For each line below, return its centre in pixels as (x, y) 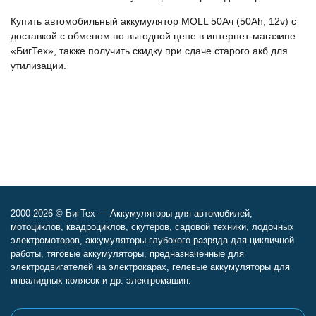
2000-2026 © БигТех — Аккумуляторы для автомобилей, (132, 213)
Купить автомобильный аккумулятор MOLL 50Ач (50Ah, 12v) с (153, 21)
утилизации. (38, 66)
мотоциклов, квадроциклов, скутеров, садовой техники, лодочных (152, 227)
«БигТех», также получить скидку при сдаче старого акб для (149, 51)
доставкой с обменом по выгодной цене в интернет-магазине (153, 36)
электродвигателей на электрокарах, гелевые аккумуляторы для (150, 267)
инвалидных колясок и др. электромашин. (101, 280)
